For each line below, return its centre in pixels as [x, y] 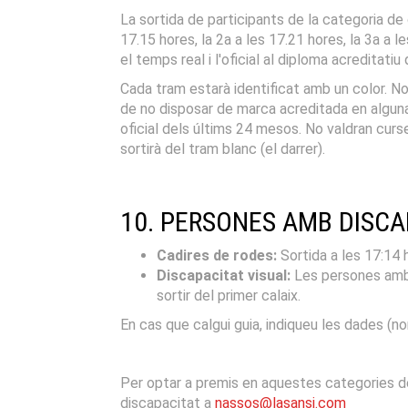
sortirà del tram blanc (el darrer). [223, 148]
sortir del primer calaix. [229, 295]
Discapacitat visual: [224, 275]
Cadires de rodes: [217, 255]
